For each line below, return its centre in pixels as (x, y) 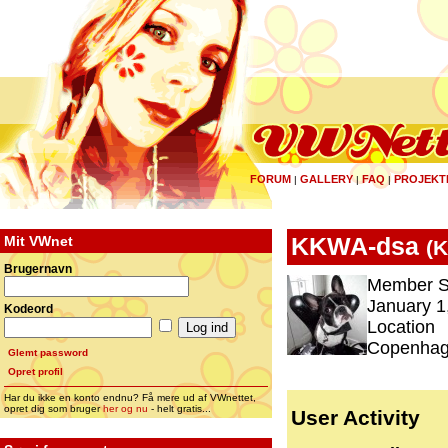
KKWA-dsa (355, 246)
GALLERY (326, 179)
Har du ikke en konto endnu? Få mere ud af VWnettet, (130, 397)
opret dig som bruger (53, 408)
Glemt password (48, 352)
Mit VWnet (38, 241)
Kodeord (28, 309)
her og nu (125, 408)
